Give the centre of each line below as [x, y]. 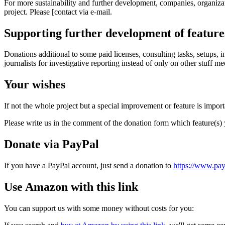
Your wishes [35, 85]
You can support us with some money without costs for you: [99, 208]
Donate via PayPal [51, 144]
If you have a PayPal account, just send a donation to [89, 166]
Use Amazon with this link [71, 187]
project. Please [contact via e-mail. [58, 12]
